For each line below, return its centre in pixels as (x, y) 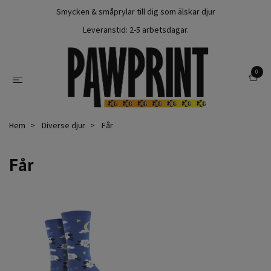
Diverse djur (64, 125)
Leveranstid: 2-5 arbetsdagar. (135, 30)
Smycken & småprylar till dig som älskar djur (135, 11)
